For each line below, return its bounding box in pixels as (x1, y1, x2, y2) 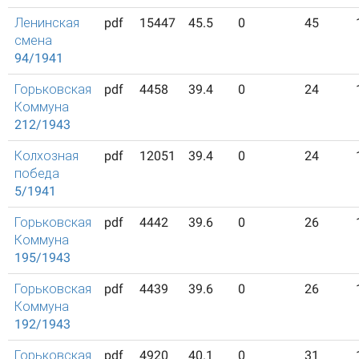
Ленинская (14, 15, 79, 30)
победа (14, 166, 59, 181)
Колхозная (14, 148, 79, 163)
